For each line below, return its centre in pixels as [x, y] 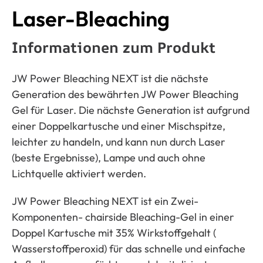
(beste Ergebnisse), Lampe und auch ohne [108, 157]
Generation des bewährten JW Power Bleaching [125, 94]
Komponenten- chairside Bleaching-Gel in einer [123, 217]
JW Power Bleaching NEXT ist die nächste [110, 78]
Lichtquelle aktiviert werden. [79, 173]
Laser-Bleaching [90, 18]
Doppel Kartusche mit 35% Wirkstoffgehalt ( [114, 232]
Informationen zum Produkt [113, 47]
